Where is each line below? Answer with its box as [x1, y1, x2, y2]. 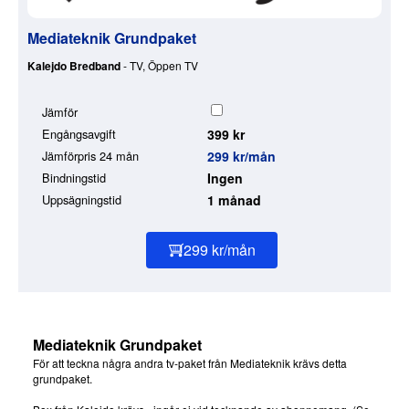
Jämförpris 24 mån [42, 147, 139, 165]
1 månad [207, 191, 261, 210]
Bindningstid [42, 169, 106, 187]
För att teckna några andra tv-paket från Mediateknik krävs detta [33, 355, 347, 372]
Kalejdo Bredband [27, 58, 121, 75]
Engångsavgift [42, 125, 116, 143]
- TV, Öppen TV [121, 58, 198, 74]
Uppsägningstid [42, 191, 121, 209]
